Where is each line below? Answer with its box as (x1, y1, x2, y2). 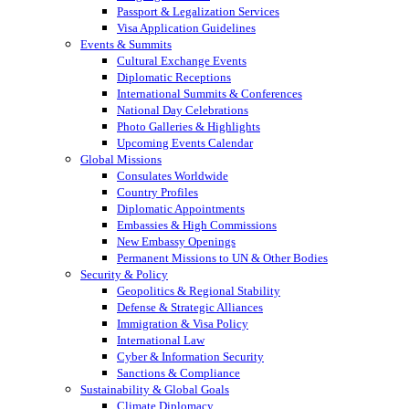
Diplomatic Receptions (117, 70, 231, 85)
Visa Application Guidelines (117, 21, 256, 36)
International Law (117, 333, 204, 348)
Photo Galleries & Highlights (117, 120, 260, 134)
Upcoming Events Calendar (117, 136, 253, 151)
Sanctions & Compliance (117, 366, 240, 381)
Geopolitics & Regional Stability (117, 284, 280, 299)
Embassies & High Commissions (117, 218, 277, 233)
